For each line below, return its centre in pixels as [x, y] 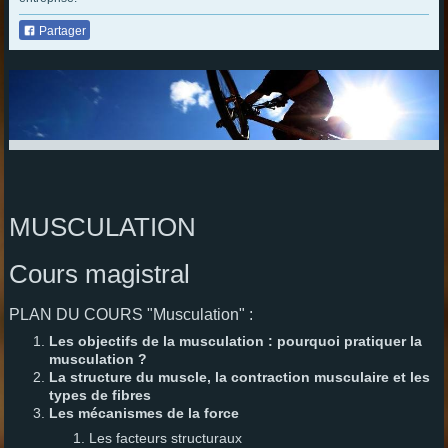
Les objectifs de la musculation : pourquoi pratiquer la [235, 340]
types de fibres [99, 394]
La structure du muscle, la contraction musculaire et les [239, 376]
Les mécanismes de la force [143, 412]
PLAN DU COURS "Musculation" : [130, 314]
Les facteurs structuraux [165, 437]
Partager [60, 30]
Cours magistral [99, 274]
